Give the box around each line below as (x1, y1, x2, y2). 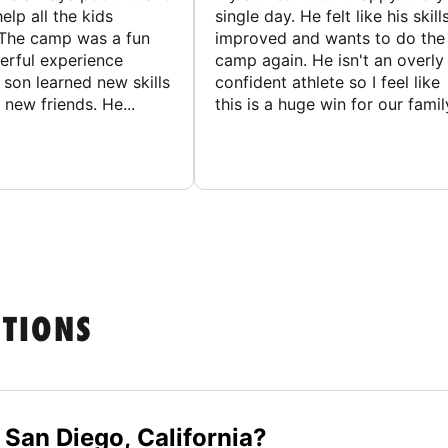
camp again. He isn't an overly (215, 50, 444, 71)
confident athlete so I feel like (215, 72, 440, 93)
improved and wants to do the (215, 28, 445, 49)
